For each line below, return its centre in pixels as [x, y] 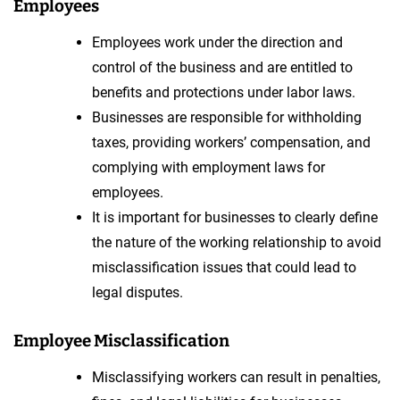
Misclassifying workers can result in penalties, [236, 377]
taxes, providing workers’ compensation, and [231, 142]
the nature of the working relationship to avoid [237, 242]
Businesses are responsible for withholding [227, 117]
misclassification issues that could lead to [224, 267]
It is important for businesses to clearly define [235, 217]
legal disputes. [137, 292]
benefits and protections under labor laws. [224, 92]
